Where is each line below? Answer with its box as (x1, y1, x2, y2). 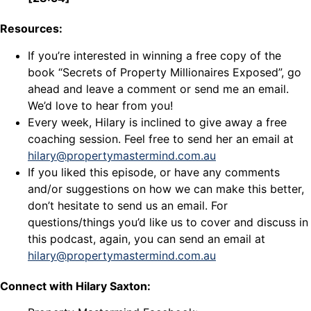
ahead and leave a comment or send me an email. (28, 81, 289, 96)
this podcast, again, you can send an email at (28, 231, 265, 246)
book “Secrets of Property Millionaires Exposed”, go (28, 65, 301, 79)
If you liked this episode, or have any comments (28, 165, 280, 179)
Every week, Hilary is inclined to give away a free (28, 115, 287, 129)
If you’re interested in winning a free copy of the (28, 48, 281, 62)
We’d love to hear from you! (28, 98, 173, 112)
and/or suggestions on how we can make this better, (28, 181, 304, 196)
